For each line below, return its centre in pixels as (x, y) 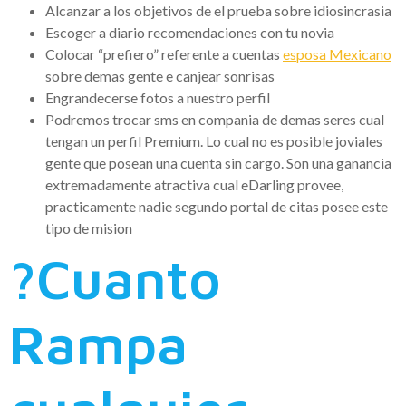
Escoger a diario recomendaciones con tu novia (190, 32)
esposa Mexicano (337, 53)
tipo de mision (89, 227)
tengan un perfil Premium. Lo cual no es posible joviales (214, 140)
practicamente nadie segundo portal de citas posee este (217, 206)
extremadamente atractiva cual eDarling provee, (194, 184)
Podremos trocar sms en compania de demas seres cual (215, 119)
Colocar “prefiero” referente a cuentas (164, 53)
